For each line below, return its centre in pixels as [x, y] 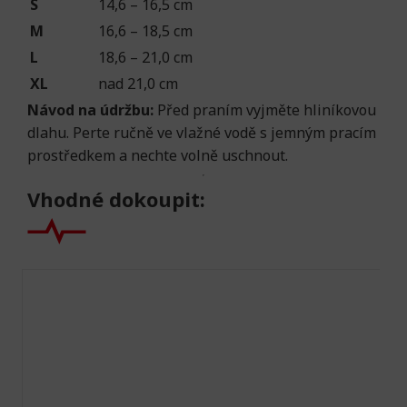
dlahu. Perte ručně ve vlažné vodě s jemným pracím [202, 133]
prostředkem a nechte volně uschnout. [158, 155]
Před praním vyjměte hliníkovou [265, 110]
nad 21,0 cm [138, 84]
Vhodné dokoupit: [116, 199]
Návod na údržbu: [90, 110]
